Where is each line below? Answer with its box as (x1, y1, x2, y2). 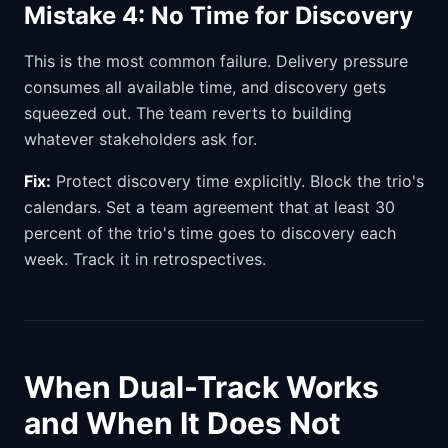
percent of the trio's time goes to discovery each (24, 223, 396, 243)
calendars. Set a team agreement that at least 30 (24, 197, 395, 217)
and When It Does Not (24, 405, 341, 441)
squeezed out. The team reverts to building (24, 103, 352, 123)
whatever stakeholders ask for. (24, 129, 257, 149)
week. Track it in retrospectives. (24, 249, 266, 269)
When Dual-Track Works (24, 369, 379, 405)
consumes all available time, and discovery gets (24, 77, 386, 97)
